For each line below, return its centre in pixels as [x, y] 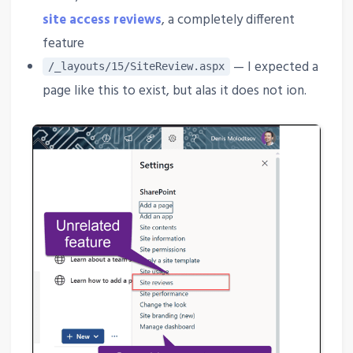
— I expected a [274, 67]
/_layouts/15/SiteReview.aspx [137, 67]
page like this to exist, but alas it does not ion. [175, 91]
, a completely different [229, 20]
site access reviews [102, 20]
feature [64, 43]
